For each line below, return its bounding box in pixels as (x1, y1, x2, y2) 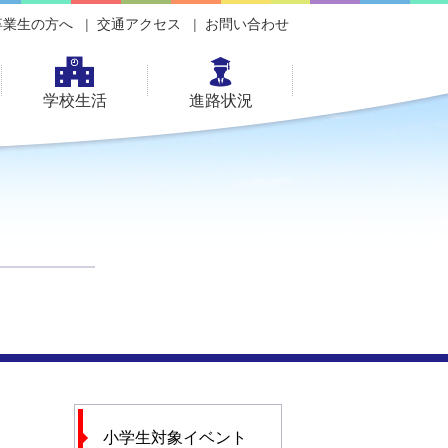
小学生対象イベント (103, 429, 247, 446)
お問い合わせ (205, 16, 289, 32)
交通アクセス (97, 16, 181, 32)
